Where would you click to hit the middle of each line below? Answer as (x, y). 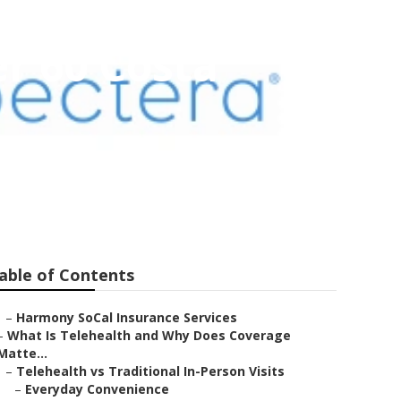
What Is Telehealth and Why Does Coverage (149, 335)
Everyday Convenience (97, 389)
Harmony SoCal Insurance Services (127, 317)
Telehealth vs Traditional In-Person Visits (150, 371)
